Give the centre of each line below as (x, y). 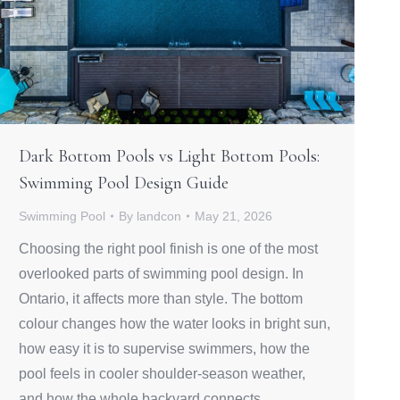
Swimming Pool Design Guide (124, 183)
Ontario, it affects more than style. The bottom (161, 298)
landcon (159, 216)
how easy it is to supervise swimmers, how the (164, 348)
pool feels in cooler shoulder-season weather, (162, 373)
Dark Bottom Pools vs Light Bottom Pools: (169, 156)
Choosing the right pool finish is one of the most (168, 248)
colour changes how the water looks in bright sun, (175, 323)
